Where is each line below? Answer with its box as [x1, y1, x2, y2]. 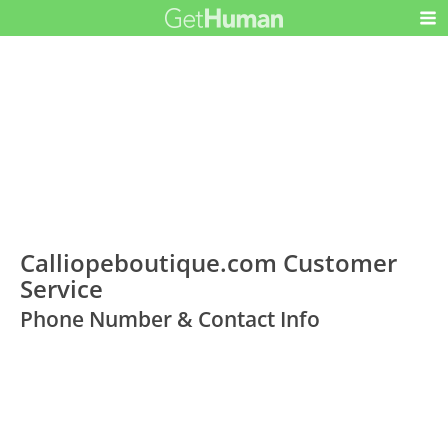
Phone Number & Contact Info [20, 305, 321, 334]
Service [20, 272, 104, 306]
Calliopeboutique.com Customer [20, 246, 398, 280]
